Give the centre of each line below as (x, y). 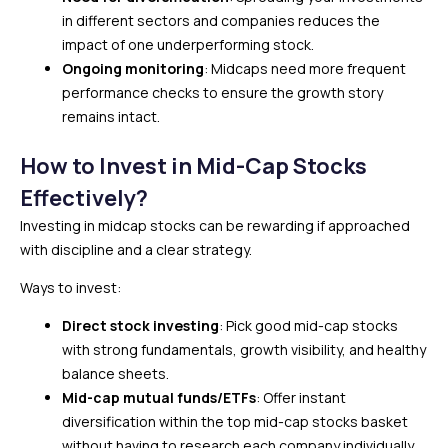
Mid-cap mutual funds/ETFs (159, 397)
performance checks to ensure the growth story (222, 92)
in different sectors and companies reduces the (221, 20)
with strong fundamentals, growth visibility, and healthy (244, 349)
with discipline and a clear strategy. (136, 249)
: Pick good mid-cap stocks (308, 325)
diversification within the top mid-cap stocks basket (235, 421)
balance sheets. (115, 373)
